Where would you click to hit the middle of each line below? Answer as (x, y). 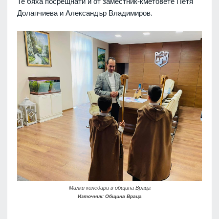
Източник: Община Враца (109, 196)
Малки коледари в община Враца (109, 187)
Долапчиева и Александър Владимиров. (85, 13)
